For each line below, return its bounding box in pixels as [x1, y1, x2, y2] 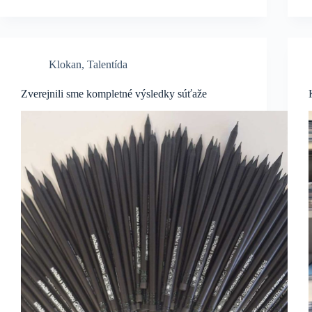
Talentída [87, 58, 127, 70]
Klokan [49, 58, 81, 70]
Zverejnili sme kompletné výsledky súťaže [21, 87, 207, 100]
